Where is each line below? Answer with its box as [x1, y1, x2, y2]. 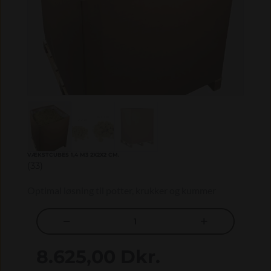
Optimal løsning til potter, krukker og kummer [27, 184, 216, 197]
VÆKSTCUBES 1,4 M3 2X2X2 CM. [27, 151, 119, 158]
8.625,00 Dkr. [36, 246, 160, 269]
